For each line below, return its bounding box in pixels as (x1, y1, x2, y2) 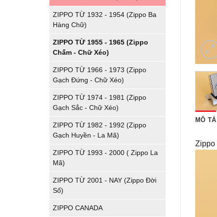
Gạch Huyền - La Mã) (53, 131, 119, 139)
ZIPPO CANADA (53, 204, 103, 212)
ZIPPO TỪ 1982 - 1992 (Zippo (53, 121, 146, 129)
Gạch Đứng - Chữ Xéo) (53, 76, 124, 84)
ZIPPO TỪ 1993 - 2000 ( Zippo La (53, 149, 158, 156)
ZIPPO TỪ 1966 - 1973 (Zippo (53, 66, 146, 74)
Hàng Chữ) (53, 21, 87, 29)
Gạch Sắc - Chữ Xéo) (53, 104, 119, 111)
